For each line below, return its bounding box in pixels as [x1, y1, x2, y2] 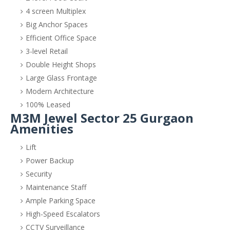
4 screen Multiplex [26, 6, 86, 16]
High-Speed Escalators [26, 209, 100, 219]
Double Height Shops [26, 60, 96, 69]
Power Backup [26, 156, 74, 165]
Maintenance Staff [26, 182, 86, 192]
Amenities [10, 120, 73, 137]
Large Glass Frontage [26, 73, 97, 83]
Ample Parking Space [26, 196, 95, 205]
